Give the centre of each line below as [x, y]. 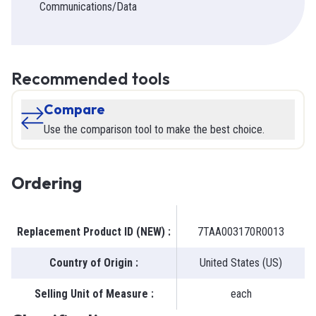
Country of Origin [91, 263]
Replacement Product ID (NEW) [91, 232]
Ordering [47, 183]
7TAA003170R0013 [241, 232]
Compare [74, 110]
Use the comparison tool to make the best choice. [154, 130]
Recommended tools [91, 79]
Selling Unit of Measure [91, 294]
